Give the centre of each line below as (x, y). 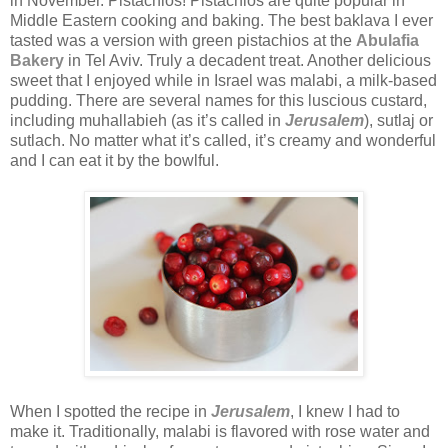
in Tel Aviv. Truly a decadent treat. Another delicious (247, 60)
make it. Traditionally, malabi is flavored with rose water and (220, 431)
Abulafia (387, 40)
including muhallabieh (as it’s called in (147, 120)
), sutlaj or (398, 120)
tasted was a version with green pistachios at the (183, 40)
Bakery (37, 60)
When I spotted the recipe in (110, 411)
